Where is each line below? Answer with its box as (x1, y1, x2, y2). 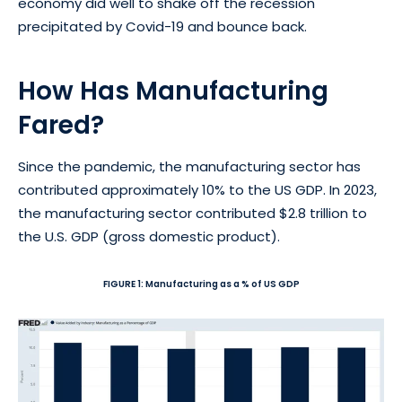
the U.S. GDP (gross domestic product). (18, 226, 284, 246)
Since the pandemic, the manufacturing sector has (18, 156, 361, 176)
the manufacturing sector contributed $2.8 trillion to (18, 203, 367, 223)
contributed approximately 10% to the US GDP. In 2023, (18, 179, 377, 199)
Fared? (18, 107, 104, 143)
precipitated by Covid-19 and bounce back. (18, 16, 310, 36)
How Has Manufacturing (18, 73, 328, 109)
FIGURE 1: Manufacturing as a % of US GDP (102, 276, 300, 291)
